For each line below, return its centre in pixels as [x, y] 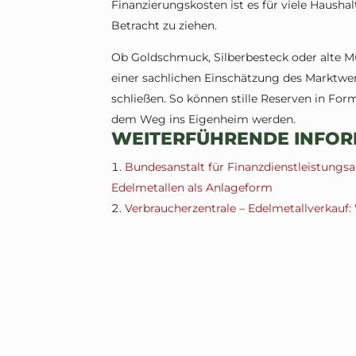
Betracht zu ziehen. [164, 26]
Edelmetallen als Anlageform [192, 188]
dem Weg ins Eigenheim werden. [204, 120]
